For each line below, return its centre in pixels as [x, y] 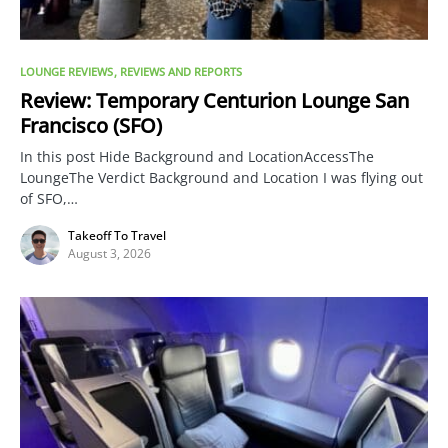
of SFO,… [49, 198]
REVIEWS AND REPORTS [181, 71]
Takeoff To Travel [117, 235]
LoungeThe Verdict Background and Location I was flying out [221, 177]
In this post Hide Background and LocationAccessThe [197, 156]
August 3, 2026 [109, 253]
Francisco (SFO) [91, 125]
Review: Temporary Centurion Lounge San [214, 100]
